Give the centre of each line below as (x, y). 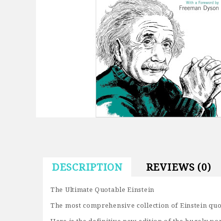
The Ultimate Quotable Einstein (102, 189)
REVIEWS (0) (178, 167)
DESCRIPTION (87, 167)
